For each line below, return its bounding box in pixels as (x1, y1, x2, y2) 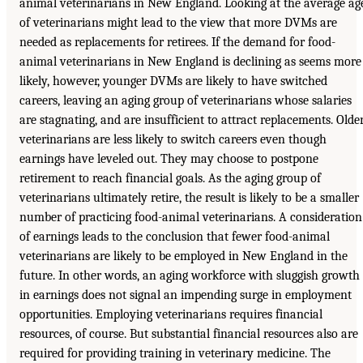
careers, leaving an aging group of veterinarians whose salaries (19, 92, 352, 108)
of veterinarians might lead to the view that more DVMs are (19, 15, 337, 30)
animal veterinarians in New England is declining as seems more (19, 53, 361, 69)
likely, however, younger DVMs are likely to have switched (19, 73, 327, 88)
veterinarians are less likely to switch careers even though (19, 131, 327, 147)
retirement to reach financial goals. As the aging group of (19, 170, 321, 186)
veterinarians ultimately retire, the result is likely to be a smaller (19, 190, 359, 205)
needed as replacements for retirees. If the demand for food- (19, 34, 335, 49)
